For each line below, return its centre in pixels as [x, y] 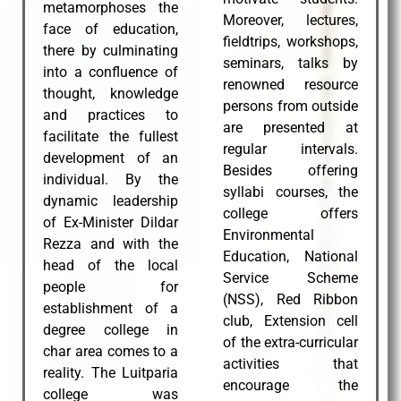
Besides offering [290, 170]
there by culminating [111, 50]
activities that [290, 363]
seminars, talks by [290, 63]
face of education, [111, 29]
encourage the [290, 385]
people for [111, 286]
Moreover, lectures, [290, 20]
